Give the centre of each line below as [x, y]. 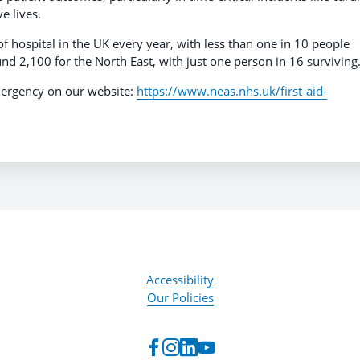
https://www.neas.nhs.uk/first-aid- [232, 90]
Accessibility [180, 280]
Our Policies [180, 297]
